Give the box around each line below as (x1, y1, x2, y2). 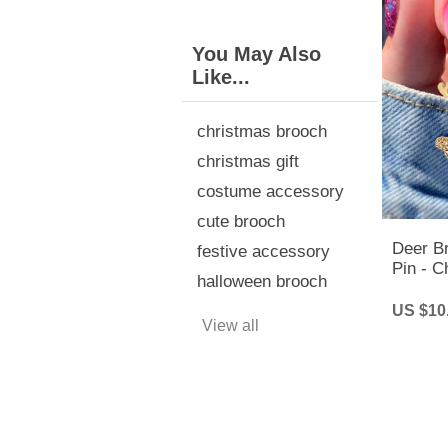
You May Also (192, 42, 321, 65)
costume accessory (197, 181, 344, 201)
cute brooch (197, 211, 285, 231)
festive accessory (197, 241, 330, 261)
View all (202, 316, 259, 334)
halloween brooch (197, 271, 327, 291)
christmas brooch (197, 121, 327, 141)
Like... (192, 65, 250, 88)
